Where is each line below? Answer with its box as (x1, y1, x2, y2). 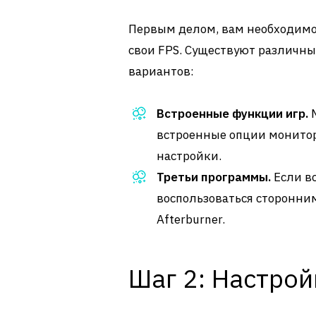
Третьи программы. (157, 169, 271, 185)
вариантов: (128, 63, 194, 79)
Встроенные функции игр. (157, 106, 308, 121)
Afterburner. (157, 212, 225, 227)
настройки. (157, 148, 221, 164)
